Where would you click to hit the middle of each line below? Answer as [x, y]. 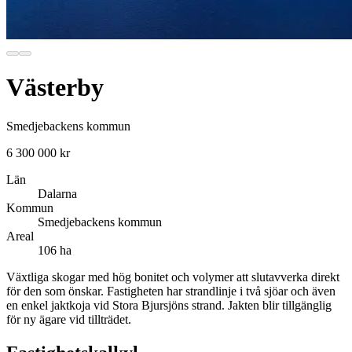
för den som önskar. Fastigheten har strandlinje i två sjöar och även [171, 291]
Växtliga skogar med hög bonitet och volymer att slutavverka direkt [173, 277]
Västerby [55, 88]
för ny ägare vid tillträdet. [69, 319]
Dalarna [57, 193]
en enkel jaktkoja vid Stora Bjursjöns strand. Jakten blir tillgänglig [169, 305]
